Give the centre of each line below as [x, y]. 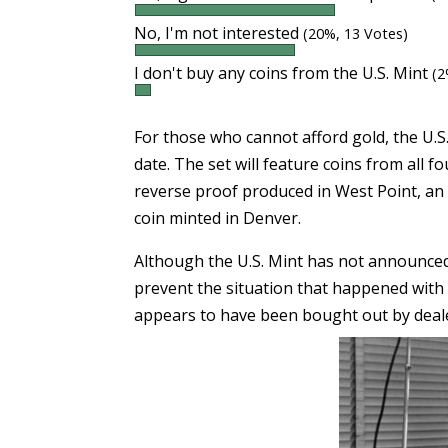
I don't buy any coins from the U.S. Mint [283, 73]
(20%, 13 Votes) [356, 33]
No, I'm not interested [219, 33]
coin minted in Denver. [218, 218]
